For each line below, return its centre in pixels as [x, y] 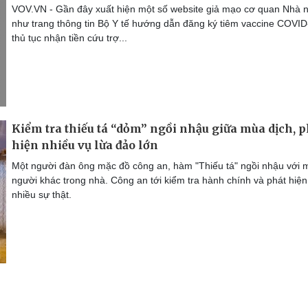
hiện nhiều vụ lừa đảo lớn [85, 145]
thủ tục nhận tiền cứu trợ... [69, 37]
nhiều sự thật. [42, 194]
